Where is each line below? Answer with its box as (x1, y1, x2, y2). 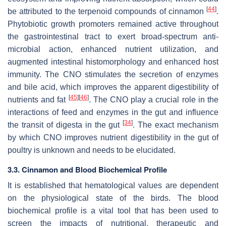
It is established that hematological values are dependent (8, 181, 218, 190)
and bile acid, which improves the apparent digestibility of (8, 82, 218, 91)
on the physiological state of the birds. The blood (8, 193, 218, 202)
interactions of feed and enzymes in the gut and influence (8, 107, 218, 117)
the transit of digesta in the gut (8, 120, 123, 129)
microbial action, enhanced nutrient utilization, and (8, 44, 218, 53)
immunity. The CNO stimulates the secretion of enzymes (8, 70, 218, 79)
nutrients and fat (8, 95, 69, 104)
